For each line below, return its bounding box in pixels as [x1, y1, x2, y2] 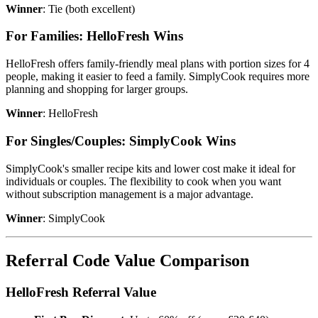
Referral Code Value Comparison [6, 251, 249, 270]
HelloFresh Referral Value [6, 285, 156, 300]
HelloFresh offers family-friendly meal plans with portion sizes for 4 [6, 57, 309, 70]
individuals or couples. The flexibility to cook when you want [6, 175, 281, 187]
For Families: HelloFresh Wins [6, 28, 183, 44]
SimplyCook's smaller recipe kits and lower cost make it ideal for [6, 162, 295, 175]
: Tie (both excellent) [43, 2, 135, 15]
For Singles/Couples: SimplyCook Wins [6, 133, 236, 148]
